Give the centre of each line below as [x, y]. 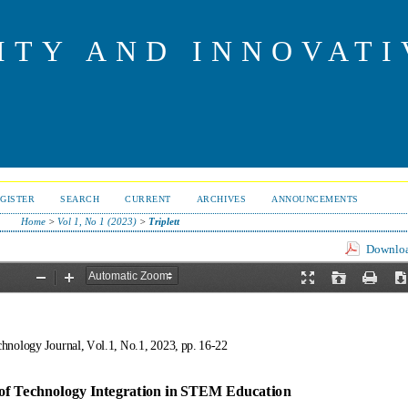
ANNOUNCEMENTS [315, 199]
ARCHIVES [221, 199]
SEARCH [80, 199]
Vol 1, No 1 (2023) [97, 221]
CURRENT [148, 199]
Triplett [163, 221]
